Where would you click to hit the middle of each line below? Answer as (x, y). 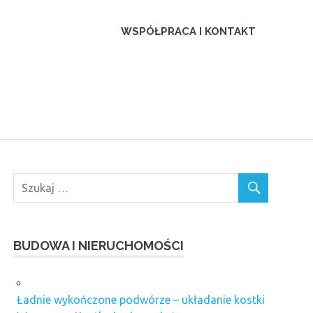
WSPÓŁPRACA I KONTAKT (188, 31)
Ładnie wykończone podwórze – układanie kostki (141, 299)
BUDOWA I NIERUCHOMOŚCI (99, 245)
